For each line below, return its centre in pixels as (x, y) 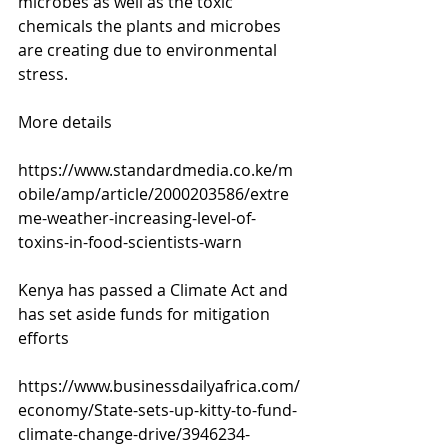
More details (67, 122)
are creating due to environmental (149, 50)
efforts (43, 338)
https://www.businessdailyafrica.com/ (159, 386)
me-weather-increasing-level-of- (137, 218)
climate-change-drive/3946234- (134, 434)
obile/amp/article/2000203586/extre (153, 194)
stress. (43, 74)
